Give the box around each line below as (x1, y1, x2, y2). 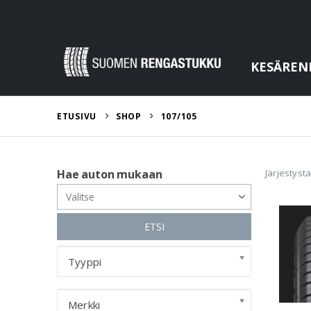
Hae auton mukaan (57, 167, 162, 182)
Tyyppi (68, 255, 102, 269)
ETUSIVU (57, 110, 96, 122)
